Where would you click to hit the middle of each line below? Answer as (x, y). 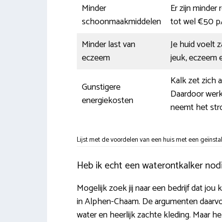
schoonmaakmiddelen (121, 22)
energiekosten (107, 100)
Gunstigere (101, 87)
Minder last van (108, 44)
